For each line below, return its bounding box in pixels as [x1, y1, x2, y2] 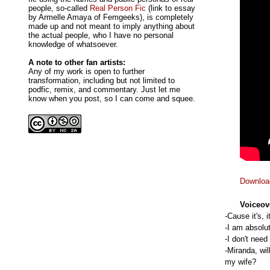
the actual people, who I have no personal [28, 31, 174, 40]
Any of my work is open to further [28, 67, 145, 77]
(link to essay [145, 4, 195, 13]
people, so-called [28, 4, 90, 13]
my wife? [224, 257, 256, 266]
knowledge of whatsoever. [28, 40, 118, 49]
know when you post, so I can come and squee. [28, 94, 195, 104]
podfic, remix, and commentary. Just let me [28, 85, 180, 95]
